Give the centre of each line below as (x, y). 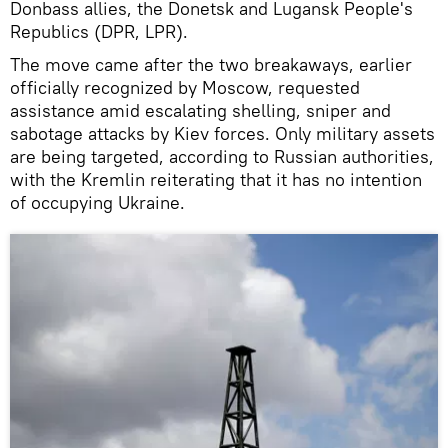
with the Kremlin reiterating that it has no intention (216, 179)
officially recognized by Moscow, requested (185, 87)
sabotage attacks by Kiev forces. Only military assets (222, 133)
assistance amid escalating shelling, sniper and (200, 110)
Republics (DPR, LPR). (99, 31)
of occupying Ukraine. (97, 202)
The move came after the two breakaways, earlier (211, 64)
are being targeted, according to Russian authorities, (222, 156)
